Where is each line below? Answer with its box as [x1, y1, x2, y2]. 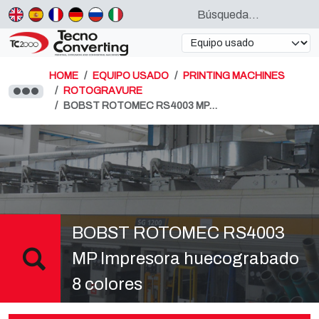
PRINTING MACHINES [183, 70, 286, 81]
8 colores [72, 275, 142, 293]
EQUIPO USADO [93, 70, 169, 81]
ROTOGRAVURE [63, 85, 143, 96]
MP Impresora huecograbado [72, 249, 299, 268]
